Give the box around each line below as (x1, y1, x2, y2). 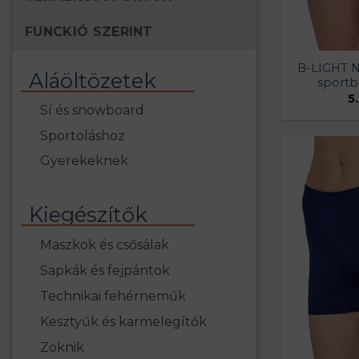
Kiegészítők (29, 202, 148, 228)
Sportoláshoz (40, 127, 126, 143)
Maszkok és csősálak (40, 237, 170, 253)
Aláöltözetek (29, 67, 157, 93)
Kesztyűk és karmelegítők (40, 314, 208, 330)
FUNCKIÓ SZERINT (25, 23, 153, 39)
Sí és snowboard (40, 103, 145, 119)
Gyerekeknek (40, 153, 129, 169)
